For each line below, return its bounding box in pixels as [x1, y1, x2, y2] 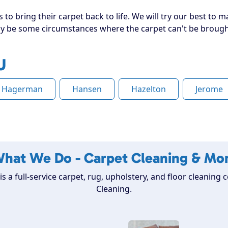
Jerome [195, 83, 223, 95]
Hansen [72, 83, 102, 95]
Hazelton [131, 83, 166, 95]
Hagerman [2, 83, 43, 95]
